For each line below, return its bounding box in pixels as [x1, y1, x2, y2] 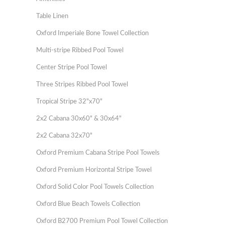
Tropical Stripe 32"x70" [36, 98, 102, 105]
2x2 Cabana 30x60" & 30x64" [36, 116, 122, 122]
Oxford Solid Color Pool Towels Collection [36, 184, 154, 190]
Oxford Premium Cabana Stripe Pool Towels [36, 150, 160, 156]
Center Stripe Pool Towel [36, 64, 107, 71]
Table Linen [36, 13, 68, 20]
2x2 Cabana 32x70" [36, 133, 92, 139]
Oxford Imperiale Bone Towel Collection [36, 30, 149, 37]
